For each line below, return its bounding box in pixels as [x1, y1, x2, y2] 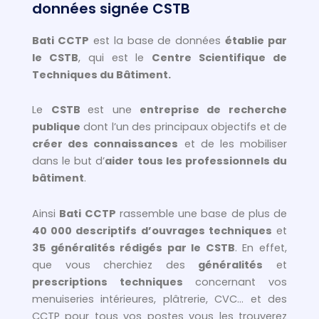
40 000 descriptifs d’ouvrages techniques [32, 223, 272, 238]
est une [88, 103, 132, 117]
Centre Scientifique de [152, 50, 288, 65]
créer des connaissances [32, 137, 179, 152]
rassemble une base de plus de [115, 206, 287, 221]
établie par [225, 33, 287, 48]
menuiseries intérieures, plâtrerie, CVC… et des [32, 291, 287, 306]
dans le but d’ [32, 154, 105, 169]
